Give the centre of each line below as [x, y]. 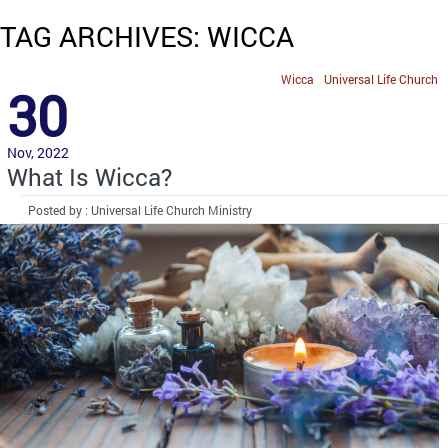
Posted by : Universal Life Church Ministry [140, 209]
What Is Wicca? [89, 176]
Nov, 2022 [38, 152]
